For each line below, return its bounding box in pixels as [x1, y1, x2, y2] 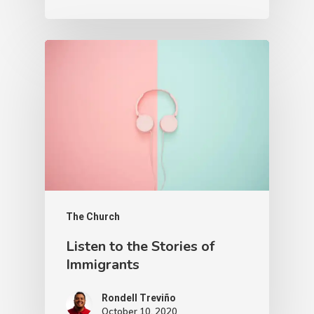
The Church [66, 210, 120, 222]
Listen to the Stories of [66, 236, 214, 256]
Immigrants [66, 254, 139, 274]
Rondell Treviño [102, 292, 176, 303]
